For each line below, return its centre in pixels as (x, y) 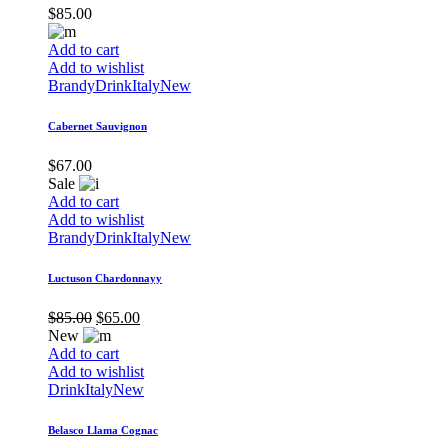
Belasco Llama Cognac (103, 430)
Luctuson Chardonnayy (105, 278)
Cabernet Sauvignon (97, 126)
